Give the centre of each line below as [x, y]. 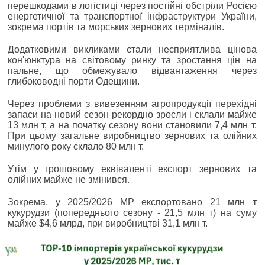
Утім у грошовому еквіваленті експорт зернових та [132, 169]
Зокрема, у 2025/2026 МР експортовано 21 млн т [132, 202]
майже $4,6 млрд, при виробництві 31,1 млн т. [108, 224]
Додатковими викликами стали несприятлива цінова [132, 50]
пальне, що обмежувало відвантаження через [132, 71]
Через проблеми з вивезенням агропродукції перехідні [132, 104]
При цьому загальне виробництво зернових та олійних [132, 136]
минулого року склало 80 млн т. [76, 147]
